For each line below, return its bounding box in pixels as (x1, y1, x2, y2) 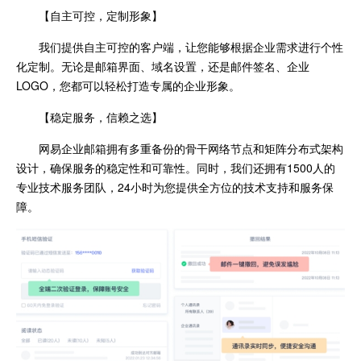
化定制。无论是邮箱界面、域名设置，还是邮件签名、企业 (16, 57, 309, 74)
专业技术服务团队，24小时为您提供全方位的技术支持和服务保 (16, 178, 334, 195)
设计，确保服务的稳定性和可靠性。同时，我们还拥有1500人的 (16, 159, 335, 176)
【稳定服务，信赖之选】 (39, 108, 163, 125)
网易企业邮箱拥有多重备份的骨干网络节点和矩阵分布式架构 (39, 139, 343, 156)
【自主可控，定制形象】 (39, 6, 163, 23)
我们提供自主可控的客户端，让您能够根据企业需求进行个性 (39, 38, 343, 55)
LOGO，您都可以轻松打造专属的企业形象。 (16, 77, 240, 93)
